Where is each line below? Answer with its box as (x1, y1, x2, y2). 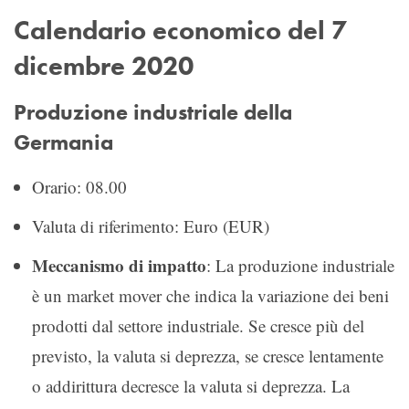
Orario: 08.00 (32, 174, 127, 198)
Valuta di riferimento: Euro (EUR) (32, 214, 269, 237)
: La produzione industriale (206, 253, 394, 277)
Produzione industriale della (14, 98, 292, 126)
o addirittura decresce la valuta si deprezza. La (32, 373, 350, 397)
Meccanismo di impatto (32, 252, 206, 278)
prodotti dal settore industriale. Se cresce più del (32, 313, 364, 337)
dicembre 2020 (14, 47, 194, 83)
